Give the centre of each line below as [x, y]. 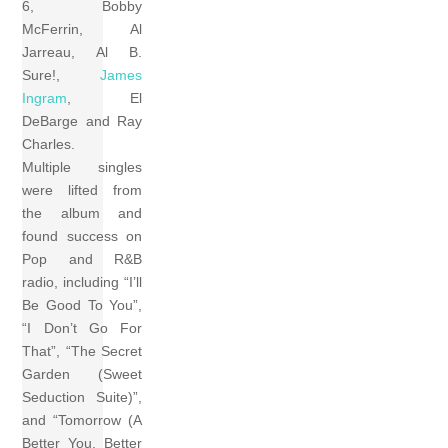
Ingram [45, 98]
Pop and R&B [82, 259]
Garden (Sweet [82, 374]
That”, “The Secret [82, 351]
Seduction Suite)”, [82, 397]
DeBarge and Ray [82, 121]
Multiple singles [82, 167]
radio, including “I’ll [82, 282]
